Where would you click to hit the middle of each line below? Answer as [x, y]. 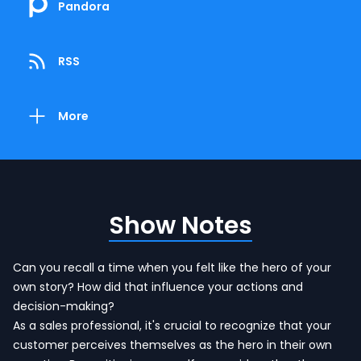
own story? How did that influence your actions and [158, 287]
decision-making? [64, 306]
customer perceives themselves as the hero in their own [172, 345]
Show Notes [180, 226]
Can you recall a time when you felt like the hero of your [172, 268]
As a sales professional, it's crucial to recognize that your [172, 326]
